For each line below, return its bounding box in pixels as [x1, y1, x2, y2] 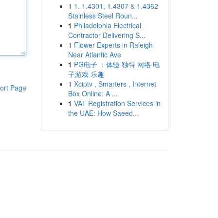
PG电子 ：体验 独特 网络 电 [73, 59, 160, 69]
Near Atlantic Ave [68, 50, 121, 59]
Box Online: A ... [68, 89, 118, 98]
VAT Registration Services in [73, 98, 161, 108]
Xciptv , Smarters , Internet [73, 79, 156, 89]
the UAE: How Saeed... [68, 108, 139, 118]
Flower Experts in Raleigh [73, 40, 153, 50]
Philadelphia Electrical [73, 20, 141, 30]
